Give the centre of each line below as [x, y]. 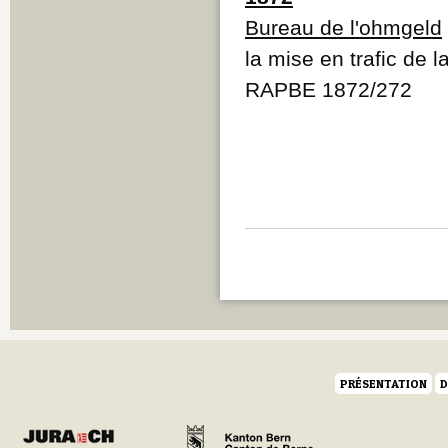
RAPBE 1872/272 [328, 89]
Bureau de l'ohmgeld [343, 27]
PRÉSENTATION [383, 383]
